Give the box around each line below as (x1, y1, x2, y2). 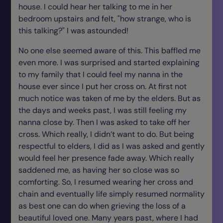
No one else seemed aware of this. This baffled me (18, 45, 201, 56)
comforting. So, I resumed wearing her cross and (18, 177, 193, 187)
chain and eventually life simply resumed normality (18, 189, 205, 199)
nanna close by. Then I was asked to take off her (18, 117, 190, 127)
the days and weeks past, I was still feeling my (18, 105, 187, 115)
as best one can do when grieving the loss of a (18, 201, 186, 211)
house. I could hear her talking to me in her (18, 1, 172, 12)
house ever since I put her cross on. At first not (18, 81, 187, 92)
